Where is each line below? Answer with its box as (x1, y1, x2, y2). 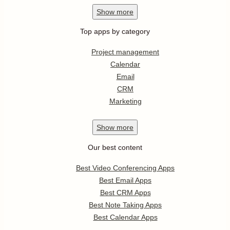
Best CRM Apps (100, 188, 151, 197)
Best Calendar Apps (93, 213, 158, 221)
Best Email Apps (99, 176, 151, 184)
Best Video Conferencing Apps (76, 164, 175, 172)
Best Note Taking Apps (89, 201, 162, 209)
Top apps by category (80, 27, 150, 36)
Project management (91, 48, 159, 56)
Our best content (88, 143, 142, 151)
